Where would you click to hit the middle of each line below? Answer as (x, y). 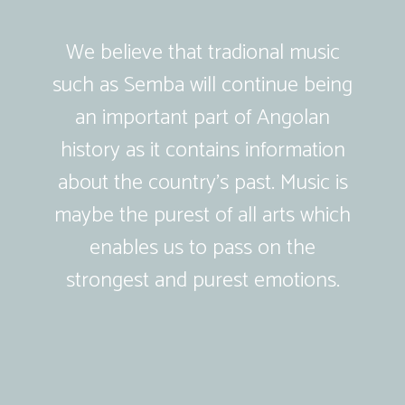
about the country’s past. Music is (202, 184)
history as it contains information (202, 151)
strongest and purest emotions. (202, 281)
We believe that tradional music (202, 53)
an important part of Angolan (203, 118)
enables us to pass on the (203, 249)
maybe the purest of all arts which (203, 216)
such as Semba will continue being (203, 86)
